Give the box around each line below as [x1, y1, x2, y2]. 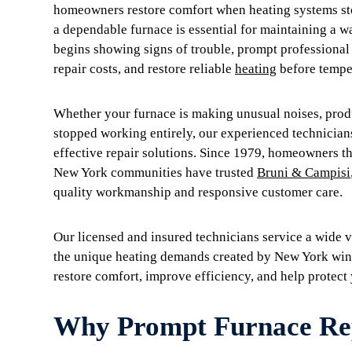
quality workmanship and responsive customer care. [53, 185, 343, 200]
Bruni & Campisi [257, 165, 350, 180]
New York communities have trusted [53, 165, 257, 180]
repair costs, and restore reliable [53, 61, 235, 76]
